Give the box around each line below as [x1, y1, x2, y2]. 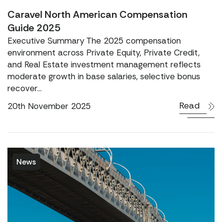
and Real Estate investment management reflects [7, 59, 201, 70]
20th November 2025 [7, 100, 91, 111]
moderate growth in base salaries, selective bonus [7, 71, 200, 82]
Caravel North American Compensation [7, 8, 187, 21]
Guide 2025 [7, 21, 60, 34]
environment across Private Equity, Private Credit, [7, 47, 200, 58]
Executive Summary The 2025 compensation [7, 35, 181, 46]
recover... [7, 83, 42, 94]
